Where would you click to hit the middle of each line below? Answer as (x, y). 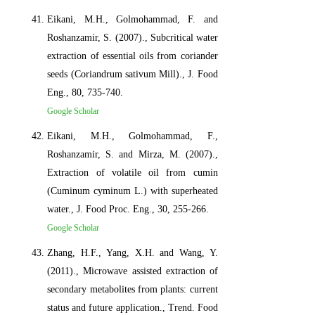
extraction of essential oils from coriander (133, 56)
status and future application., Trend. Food (133, 307)
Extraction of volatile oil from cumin (133, 172)
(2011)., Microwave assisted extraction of (133, 271)
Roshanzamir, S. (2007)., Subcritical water (133, 37)
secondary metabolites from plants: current (133, 289)
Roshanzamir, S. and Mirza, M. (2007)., (133, 154)
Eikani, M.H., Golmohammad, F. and (133, 19)
